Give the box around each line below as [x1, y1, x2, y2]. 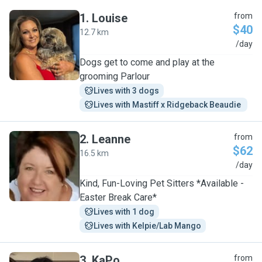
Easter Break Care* [80, 192, 157, 203]
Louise [92, 11, 127, 25]
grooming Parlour [80, 71, 150, 82]
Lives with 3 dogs [94, 86, 159, 95]
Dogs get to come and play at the [80, 57, 215, 68]
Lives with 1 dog [94, 207, 154, 216]
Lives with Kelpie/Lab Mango [94, 221, 201, 230]
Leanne [92, 132, 130, 146]
